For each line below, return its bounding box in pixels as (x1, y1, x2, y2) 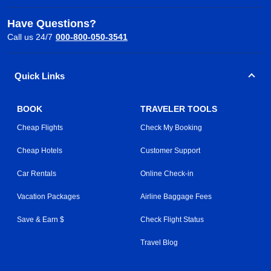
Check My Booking (140, 123, 202, 132)
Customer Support (140, 146, 200, 155)
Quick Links (15, 71, 65, 81)
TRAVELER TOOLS (140, 103, 217, 114)
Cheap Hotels (17, 146, 62, 155)
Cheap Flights (17, 123, 63, 132)
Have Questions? (7, 17, 96, 30)
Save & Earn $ (17, 215, 64, 224)
